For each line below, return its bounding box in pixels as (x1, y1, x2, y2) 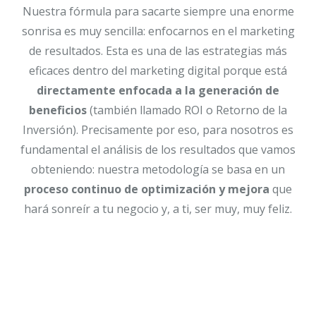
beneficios (29, 102, 87, 118)
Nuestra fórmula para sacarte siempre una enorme (22, 3, 294, 19)
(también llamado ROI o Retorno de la (87, 102, 287, 118)
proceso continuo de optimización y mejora (24, 181, 269, 197)
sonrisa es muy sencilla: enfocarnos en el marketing (21, 23, 295, 39)
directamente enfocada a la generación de (37, 82, 279, 98)
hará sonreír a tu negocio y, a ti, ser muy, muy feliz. (24, 200, 292, 217)
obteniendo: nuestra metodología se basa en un (31, 161, 285, 177)
